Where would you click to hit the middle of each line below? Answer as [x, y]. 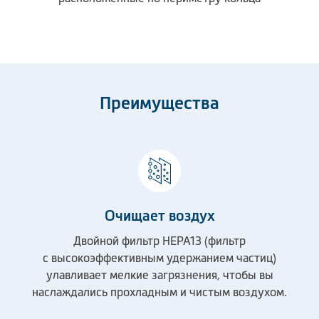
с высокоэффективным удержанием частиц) [159, 258]
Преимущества [159, 103]
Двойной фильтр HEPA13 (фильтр [159, 241]
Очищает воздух [159, 216]
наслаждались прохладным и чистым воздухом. [159, 292]
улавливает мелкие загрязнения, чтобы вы [159, 275]
